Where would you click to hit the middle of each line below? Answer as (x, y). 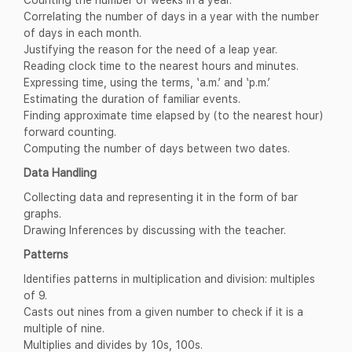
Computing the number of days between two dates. (157, 148)
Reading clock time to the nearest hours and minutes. (161, 66)
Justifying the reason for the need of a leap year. (150, 49)
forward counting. (70, 132)
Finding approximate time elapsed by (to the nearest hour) (173, 115)
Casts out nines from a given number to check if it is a (163, 312)
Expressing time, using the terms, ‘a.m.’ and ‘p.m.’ (147, 82)
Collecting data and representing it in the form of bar (161, 197)
